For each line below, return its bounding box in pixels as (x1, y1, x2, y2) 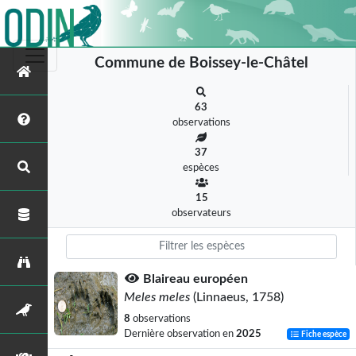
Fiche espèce (300, 331, 347, 339)
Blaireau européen (143, 273, 248, 285)
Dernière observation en (124, 329, 236, 339)
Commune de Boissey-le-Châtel (95, 56, 308, 71)
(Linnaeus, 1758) (190, 291, 284, 304)
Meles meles (124, 291, 190, 304)
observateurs (172, 208, 231, 218)
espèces (183, 163, 219, 172)
